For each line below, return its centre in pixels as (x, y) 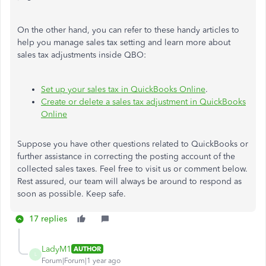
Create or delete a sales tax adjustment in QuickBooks (143, 102)
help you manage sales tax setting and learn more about (124, 42)
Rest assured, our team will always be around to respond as (129, 181)
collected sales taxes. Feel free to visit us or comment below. (132, 169)
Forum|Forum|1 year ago (81, 260)
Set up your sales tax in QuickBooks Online (123, 89)
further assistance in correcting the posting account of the (126, 156)
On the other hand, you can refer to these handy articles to (128, 30)
